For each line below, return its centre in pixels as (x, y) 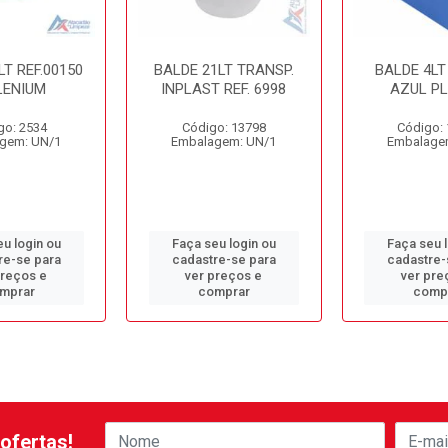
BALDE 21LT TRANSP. (223, 70)
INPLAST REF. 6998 (224, 89)
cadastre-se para (223, 259)
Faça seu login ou (223, 243)
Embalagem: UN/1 (224, 141)
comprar (223, 291)
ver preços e (224, 275)
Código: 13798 (223, 127)
